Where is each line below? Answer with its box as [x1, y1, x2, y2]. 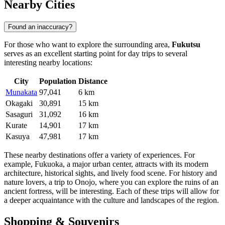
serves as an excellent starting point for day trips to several [4, 49, 187, 58]
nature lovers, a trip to [4, 177, 75, 186]
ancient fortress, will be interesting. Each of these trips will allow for [4, 186, 219, 195]
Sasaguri [6, 109, 33, 119]
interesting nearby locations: [4, 58, 92, 67]
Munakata [6, 87, 37, 96]
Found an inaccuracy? [8, 23, 72, 31]
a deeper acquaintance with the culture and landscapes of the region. [4, 195, 219, 204]
